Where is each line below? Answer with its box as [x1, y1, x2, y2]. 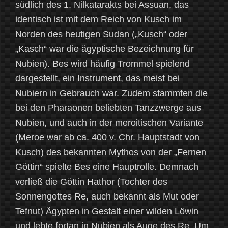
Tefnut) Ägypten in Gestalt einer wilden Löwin [15, 206, 198, 217]
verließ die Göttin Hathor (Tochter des [15, 177, 167, 187]
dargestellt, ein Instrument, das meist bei [15, 73, 180, 84]
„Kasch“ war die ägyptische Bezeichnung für [15, 44, 194, 54]
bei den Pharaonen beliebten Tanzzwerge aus [15, 103, 201, 113]
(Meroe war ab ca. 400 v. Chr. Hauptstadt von [15, 132, 199, 143]
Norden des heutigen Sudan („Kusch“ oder [15, 29, 187, 40]
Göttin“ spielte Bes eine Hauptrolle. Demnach [15, 162, 198, 173]
